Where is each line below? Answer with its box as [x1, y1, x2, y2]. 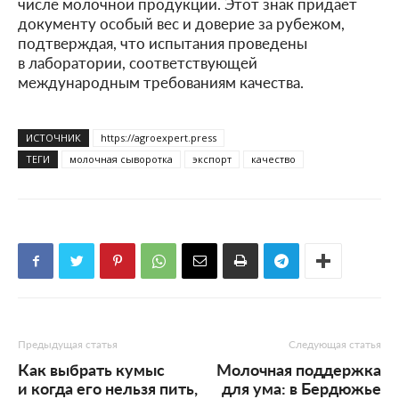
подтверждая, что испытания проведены [18, 31, 307, 53]
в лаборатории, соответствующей [18, 51, 257, 73]
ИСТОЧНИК [26, 130, 81, 144]
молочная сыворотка [69, 151, 173, 166]
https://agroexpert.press [101, 130, 216, 144]
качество [251, 151, 296, 166]
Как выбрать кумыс [18, 357, 165, 380]
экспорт [192, 151, 232, 166]
